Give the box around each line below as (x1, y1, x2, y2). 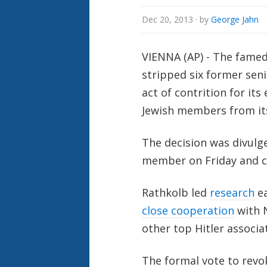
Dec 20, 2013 (141, 14, 193, 26)
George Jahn (210, 14, 259, 26)
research (209, 185, 254, 200)
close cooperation (141, 203, 234, 218)
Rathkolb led (141, 185, 210, 200)
